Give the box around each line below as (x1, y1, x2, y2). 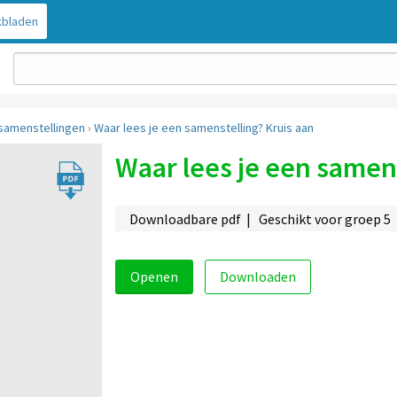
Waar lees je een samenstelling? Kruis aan (94, 120, 314, 136)
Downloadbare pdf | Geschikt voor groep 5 (128, 209, 393, 228)
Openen (129, 268, 178, 286)
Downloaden (219, 268, 296, 286)
